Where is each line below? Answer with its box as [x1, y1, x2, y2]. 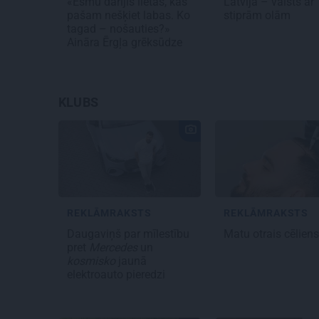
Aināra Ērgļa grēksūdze [67, 36, 185, 50]
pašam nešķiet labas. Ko [67, 9, 190, 23]
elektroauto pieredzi [67, 268, 168, 282]
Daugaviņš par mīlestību [67, 227, 189, 241]
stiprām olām [224, 9, 293, 23]
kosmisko [67, 254, 115, 268]
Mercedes [89, 241, 137, 255]
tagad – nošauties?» [67, 22, 170, 36]
